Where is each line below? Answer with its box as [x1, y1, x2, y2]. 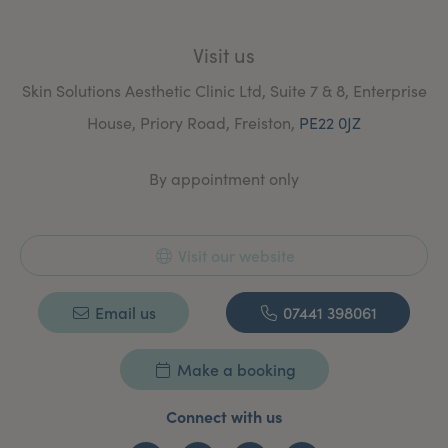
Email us [91, 301, 157, 323]
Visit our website [173, 244, 295, 266]
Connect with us [166, 405, 282, 427]
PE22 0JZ [299, 112, 361, 133]
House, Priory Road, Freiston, [87, 112, 299, 133]
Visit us [193, 41, 255, 68]
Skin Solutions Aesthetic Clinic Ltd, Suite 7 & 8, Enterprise [21, 80, 427, 101]
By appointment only [149, 168, 299, 189]
